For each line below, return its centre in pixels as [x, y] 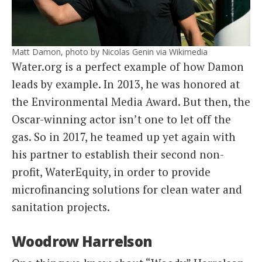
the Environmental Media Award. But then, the [131, 101]
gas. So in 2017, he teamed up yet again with [124, 136]
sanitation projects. [61, 206]
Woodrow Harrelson [82, 241]
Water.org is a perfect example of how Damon [128, 66]
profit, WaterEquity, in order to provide [111, 171]
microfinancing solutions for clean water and [127, 189]
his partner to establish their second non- [118, 154]
